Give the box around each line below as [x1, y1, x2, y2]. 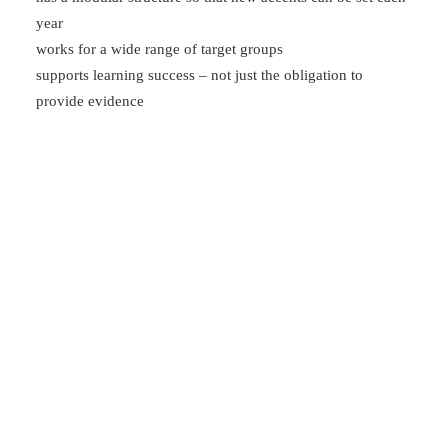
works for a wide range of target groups [36, 41, 283, 57]
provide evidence [36, 93, 144, 109]
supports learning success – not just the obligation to [36, 67, 363, 83]
